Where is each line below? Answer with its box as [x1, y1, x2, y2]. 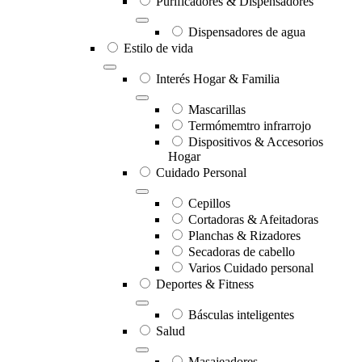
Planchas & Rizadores [188, 229, 301, 243]
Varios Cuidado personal [188, 261, 314, 276]
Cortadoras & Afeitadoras [188, 213, 318, 227]
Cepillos [188, 196, 230, 211]
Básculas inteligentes [188, 308, 294, 322]
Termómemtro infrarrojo [188, 119, 311, 133]
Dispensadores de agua [188, 25, 305, 40]
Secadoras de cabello [188, 245, 295, 259]
